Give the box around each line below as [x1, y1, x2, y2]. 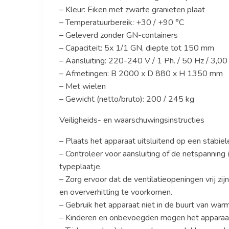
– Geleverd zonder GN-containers [59, 29, 178, 41]
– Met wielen [59, 80, 106, 92]
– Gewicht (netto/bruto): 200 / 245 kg [59, 93, 194, 105]
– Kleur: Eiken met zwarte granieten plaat [59, 4, 205, 15]
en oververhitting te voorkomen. [59, 186, 172, 198]
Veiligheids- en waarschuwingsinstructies [59, 114, 204, 126]
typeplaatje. [59, 161, 102, 172]
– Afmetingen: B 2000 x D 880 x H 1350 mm [59, 67, 223, 79]
